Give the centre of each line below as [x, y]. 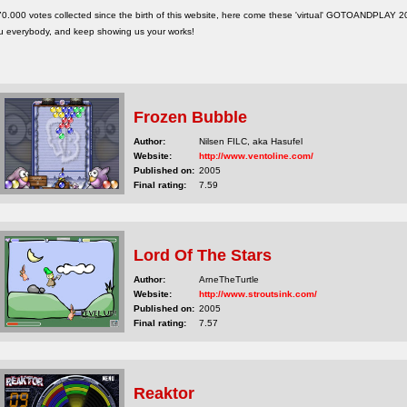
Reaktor [164, 393]
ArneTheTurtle [229, 279]
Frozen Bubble [190, 117]
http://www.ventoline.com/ [256, 156]
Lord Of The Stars [203, 255]
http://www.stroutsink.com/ [258, 294]
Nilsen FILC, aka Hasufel [251, 141]
